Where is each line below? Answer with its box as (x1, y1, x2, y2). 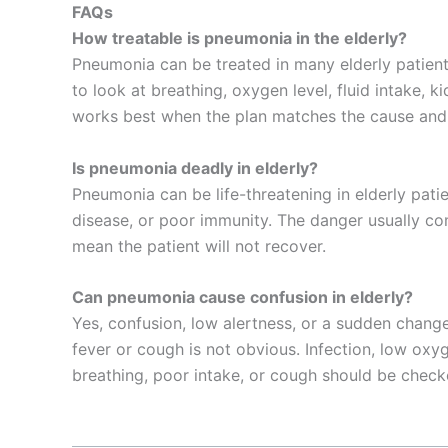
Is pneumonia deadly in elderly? (72, 157, 318, 178)
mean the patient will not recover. (72, 235, 331, 256)
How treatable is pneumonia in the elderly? (72, 28, 407, 49)
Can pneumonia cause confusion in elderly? (72, 287, 413, 308)
